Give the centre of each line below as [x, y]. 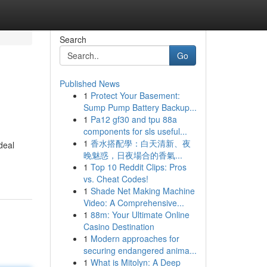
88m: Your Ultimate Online [140, 215]
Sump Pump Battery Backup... [140, 107]
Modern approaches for [135, 238]
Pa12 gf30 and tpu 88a [133, 119]
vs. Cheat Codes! [116, 179]
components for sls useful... [135, 131]
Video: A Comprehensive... [133, 203]
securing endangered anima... [140, 250]
